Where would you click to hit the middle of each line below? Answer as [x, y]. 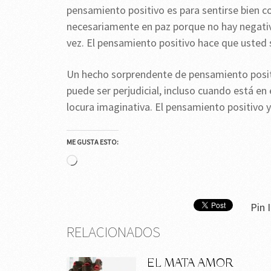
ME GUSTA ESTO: [93, 142]
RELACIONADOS [113, 232]
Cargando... [103, 162]
